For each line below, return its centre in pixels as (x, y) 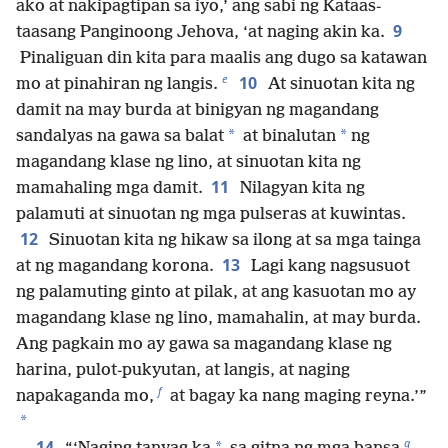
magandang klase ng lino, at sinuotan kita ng (188, 162)
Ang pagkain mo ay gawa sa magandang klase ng (204, 344)
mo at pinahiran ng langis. (117, 84)
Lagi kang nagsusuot (328, 266)
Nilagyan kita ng (300, 188)
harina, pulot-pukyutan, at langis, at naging (183, 370)
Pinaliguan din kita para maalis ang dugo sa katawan (221, 58)
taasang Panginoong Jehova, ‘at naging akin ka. (200, 32)
